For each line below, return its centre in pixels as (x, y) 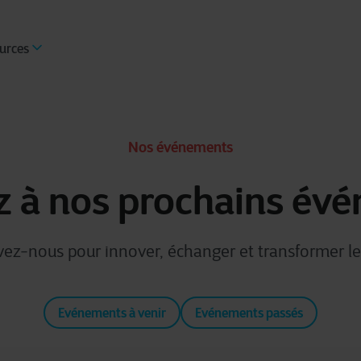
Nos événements (180, 147)
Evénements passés (249, 313)
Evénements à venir (112, 313)
